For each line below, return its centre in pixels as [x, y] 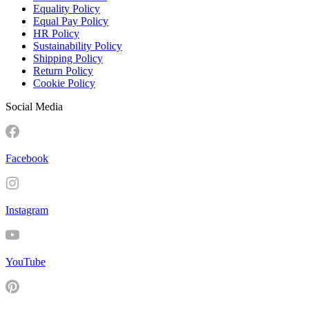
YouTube [26, 261]
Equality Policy [67, 8]
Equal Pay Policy [71, 21]
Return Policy [63, 70]
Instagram [27, 210]
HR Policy [56, 33]
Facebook [27, 158]
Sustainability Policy [78, 46]
